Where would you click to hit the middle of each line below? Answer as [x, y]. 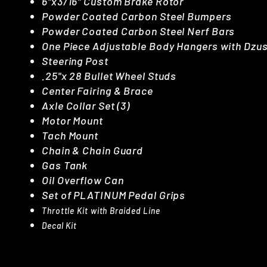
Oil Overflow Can [83, 180]
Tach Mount [70, 135]
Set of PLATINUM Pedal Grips [114, 195]
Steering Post [75, 60]
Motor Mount [72, 120]
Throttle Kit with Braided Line [101, 210]
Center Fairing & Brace [97, 90]
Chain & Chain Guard [93, 150]
